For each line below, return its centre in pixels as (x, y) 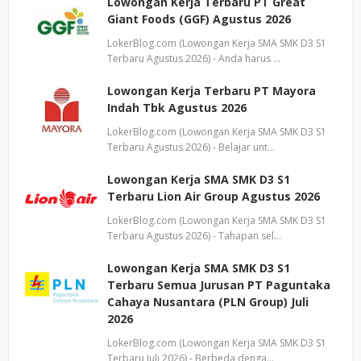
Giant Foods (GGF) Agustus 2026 (199, 19)
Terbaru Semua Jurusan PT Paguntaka (219, 285)
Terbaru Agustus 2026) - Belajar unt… (191, 147)
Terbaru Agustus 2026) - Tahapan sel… (194, 236)
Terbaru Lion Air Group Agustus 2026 (214, 196)
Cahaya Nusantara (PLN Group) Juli (208, 302)
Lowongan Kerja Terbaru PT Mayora (212, 91)
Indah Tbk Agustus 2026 (177, 108)
